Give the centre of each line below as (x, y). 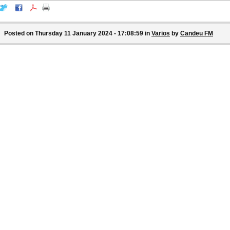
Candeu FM (197, 33)
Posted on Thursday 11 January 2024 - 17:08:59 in (78, 33)
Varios (161, 33)
